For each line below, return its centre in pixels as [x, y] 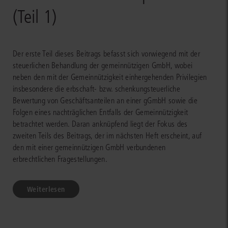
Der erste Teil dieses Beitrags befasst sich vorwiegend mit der [106, 53]
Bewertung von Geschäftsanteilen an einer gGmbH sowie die [105, 100]
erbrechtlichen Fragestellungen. [60, 159]
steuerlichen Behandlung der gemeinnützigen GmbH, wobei [103, 65]
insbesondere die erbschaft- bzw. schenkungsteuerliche [96, 89]
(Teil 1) [35, 17]
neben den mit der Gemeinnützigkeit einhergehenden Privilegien [110, 77]
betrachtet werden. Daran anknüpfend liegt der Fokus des [100, 124]
